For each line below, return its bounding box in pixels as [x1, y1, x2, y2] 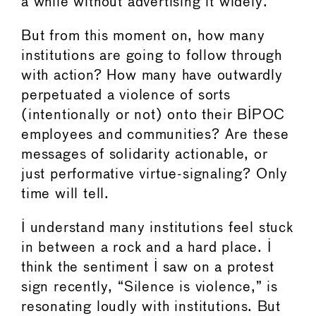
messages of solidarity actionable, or [21, 147, 268, 162]
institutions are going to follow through [21, 49, 282, 63]
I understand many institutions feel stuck [21, 221, 293, 235]
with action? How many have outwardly [21, 68, 283, 83]
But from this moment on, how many [21, 29, 265, 43]
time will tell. [21, 187, 110, 201]
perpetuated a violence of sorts [21, 88, 231, 102]
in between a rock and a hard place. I [21, 241, 272, 255]
